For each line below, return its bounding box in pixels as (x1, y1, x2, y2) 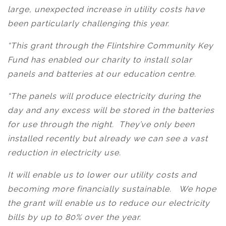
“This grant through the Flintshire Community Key (8, 41, 213, 50)
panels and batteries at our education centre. (8, 69, 196, 79)
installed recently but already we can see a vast (8, 134, 208, 143)
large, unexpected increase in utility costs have (8, 5, 205, 14)
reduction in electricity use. (8, 148, 121, 157)
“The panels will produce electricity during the (8, 91, 201, 101)
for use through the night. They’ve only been (8, 120, 195, 129)
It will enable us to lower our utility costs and (8, 170, 197, 180)
